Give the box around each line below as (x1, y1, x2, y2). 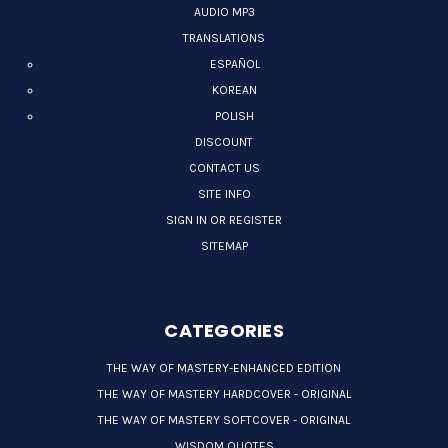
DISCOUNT (195, 135, 253, 150)
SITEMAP (200, 239, 248, 254)
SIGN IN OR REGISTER (166, 213, 282, 228)
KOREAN (212, 83, 258, 98)
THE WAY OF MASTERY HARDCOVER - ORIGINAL (97, 387, 351, 402)
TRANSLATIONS (183, 31, 265, 46)
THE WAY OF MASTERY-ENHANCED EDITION (107, 361, 341, 376)
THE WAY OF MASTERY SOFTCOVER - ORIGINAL (98, 413, 350, 428)
